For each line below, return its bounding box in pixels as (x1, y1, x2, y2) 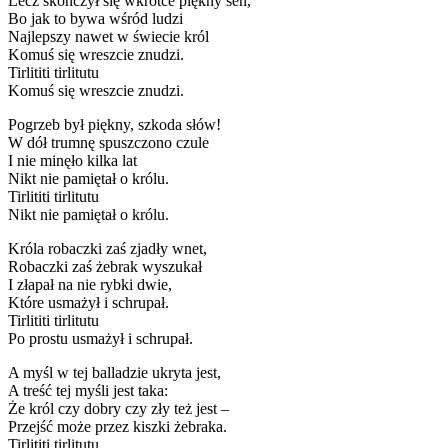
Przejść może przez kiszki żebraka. (8, 417, 227, 435)
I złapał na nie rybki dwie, (8, 275, 172, 293)
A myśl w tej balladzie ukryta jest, (8, 363, 221, 381)
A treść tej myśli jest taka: (8, 381, 168, 399)
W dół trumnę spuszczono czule (8, 133, 209, 151)
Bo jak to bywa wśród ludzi (8, 9, 183, 27)
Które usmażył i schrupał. (8, 293, 169, 311)
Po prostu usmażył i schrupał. (8, 329, 193, 347)
